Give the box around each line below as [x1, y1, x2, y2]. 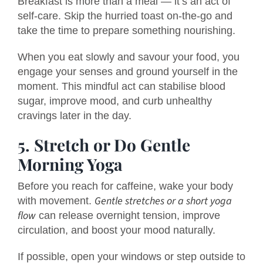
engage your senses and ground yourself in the [18, 66, 238, 78]
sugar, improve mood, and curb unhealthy [18, 95, 212, 107]
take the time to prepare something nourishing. [18, 25, 235, 37]
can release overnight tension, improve [36, 209, 220, 221]
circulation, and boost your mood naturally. [18, 224, 215, 236]
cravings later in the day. [18, 110, 131, 122]
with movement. [18, 194, 95, 207]
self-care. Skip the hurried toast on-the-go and [18, 10, 232, 22]
